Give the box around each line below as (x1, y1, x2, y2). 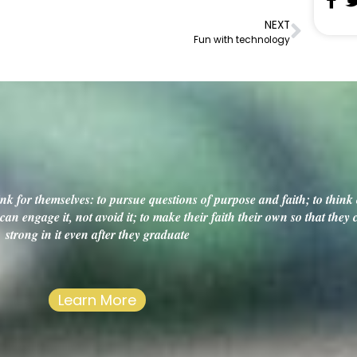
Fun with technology (194, 33, 291, 46)
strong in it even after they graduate (5, 225, 190, 243)
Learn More (58, 289, 136, 310)
